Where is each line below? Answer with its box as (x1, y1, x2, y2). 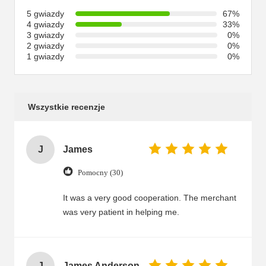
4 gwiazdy (27, 20, 64, 29)
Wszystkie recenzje (28, 102, 105, 112)
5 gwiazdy (27, 9, 64, 18)
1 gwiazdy (27, 52, 64, 61)
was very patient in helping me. (63, 207, 179, 217)
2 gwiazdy (27, 41, 64, 50)
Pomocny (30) (78, 167, 123, 177)
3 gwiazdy (27, 30, 64, 40)
